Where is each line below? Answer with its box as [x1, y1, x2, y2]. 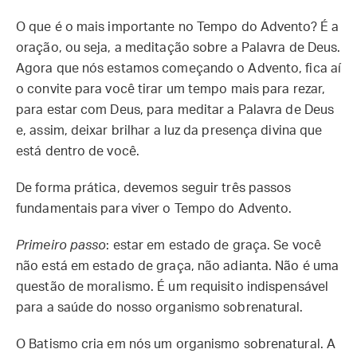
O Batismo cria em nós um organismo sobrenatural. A [16, 338, 336, 351]
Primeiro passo [16, 239, 107, 252]
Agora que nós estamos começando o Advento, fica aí [16, 62, 342, 75]
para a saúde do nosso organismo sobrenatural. [16, 301, 304, 314]
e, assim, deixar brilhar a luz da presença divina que [16, 124, 323, 137]
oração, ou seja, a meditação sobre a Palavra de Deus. [16, 41, 341, 54]
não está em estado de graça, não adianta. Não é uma [16, 260, 339, 273]
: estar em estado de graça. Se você [106, 239, 321, 252]
